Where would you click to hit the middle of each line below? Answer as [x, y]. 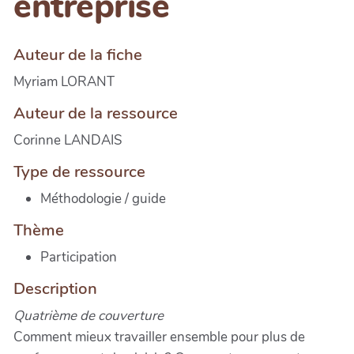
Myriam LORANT [64, 81]
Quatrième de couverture [88, 315]
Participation [79, 257]
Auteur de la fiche [78, 54]
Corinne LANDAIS [68, 140]
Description [55, 288]
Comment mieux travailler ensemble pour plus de [159, 337]
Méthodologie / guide [103, 198]
